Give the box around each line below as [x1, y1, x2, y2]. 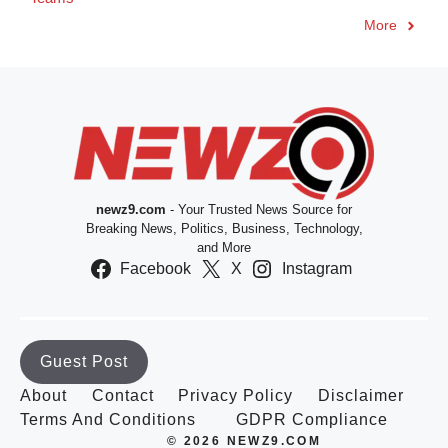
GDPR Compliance [236, 411, 388, 428]
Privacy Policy [178, 387, 293, 404]
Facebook [120, 260, 192, 277]
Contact [91, 387, 154, 404]
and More [197, 240, 251, 255]
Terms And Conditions [20, 411, 196, 428]
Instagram [281, 260, 352, 277]
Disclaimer [317, 387, 404, 404]
